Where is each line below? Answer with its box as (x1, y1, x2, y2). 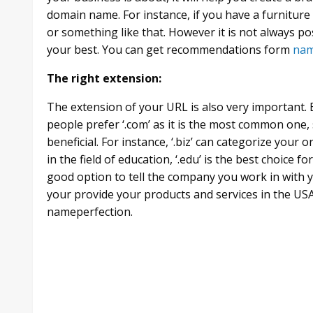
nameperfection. (47, 203, 133, 219)
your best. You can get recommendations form (47, 41, 293, 57)
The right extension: (47, 70, 161, 86)
